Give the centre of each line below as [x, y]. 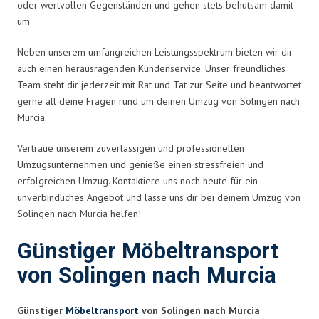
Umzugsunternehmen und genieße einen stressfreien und [140, 164]
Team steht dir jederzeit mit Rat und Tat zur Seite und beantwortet [159, 84]
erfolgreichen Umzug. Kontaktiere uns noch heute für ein [137, 181]
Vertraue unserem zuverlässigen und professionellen [131, 148]
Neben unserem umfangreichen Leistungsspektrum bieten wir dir [155, 52]
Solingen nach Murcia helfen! [79, 213]
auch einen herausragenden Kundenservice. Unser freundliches [151, 68]
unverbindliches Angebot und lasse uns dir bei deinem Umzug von [159, 197]
